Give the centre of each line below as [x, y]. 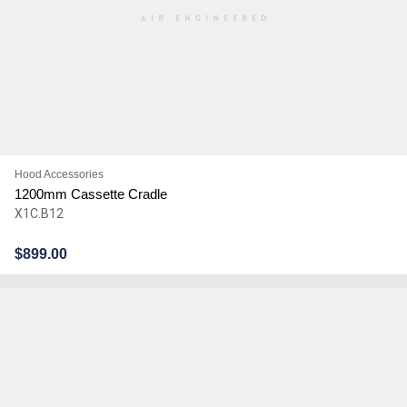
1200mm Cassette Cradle [90, 194]
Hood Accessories [59, 174]
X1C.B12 [39, 213]
